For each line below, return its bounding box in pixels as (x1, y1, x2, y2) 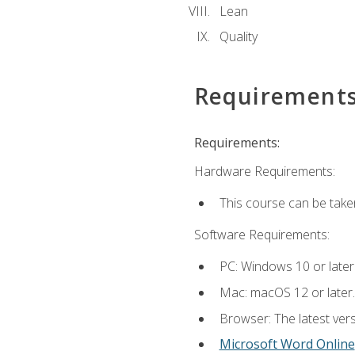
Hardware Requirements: (193, 162, 335, 180)
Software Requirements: (193, 226, 330, 244)
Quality (219, 28, 258, 46)
